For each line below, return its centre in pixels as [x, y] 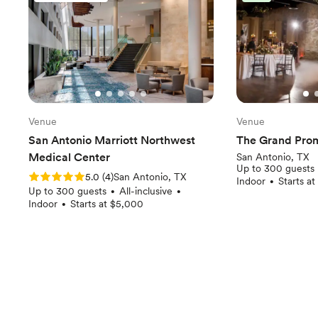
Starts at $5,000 [107, 203]
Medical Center [69, 157]
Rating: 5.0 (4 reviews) [79, 176]
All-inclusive [146, 191]
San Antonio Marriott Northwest [112, 140]
